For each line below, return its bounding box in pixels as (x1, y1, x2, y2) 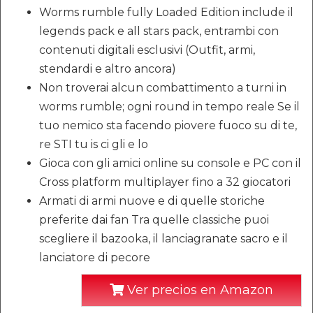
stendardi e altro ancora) (39, 62, 176, 76)
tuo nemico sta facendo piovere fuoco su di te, (39, 119, 297, 133)
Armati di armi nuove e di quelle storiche (39, 194, 265, 208)
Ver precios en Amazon (124, 282, 273, 298)
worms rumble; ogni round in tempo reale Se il (39, 100, 300, 114)
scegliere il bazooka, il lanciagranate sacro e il (39, 232, 288, 246)
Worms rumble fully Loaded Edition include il (39, 6, 293, 20)
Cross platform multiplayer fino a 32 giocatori (39, 175, 291, 189)
